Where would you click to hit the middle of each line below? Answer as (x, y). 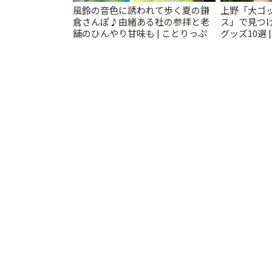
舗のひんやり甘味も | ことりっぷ (140, 33)
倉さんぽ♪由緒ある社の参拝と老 (141, 22)
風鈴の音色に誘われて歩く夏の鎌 (141, 10)
